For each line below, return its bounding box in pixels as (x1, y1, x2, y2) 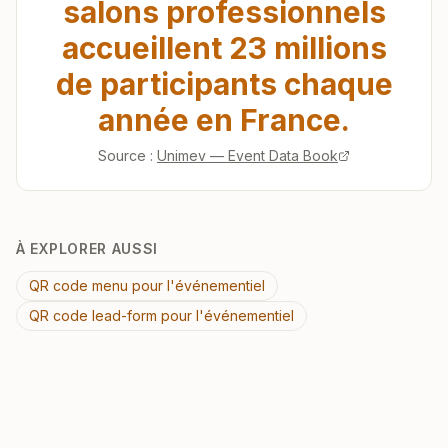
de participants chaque (55, 66, 393, 102)
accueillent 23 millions (61, 30, 387, 66)
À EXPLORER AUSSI (16, 240, 159, 257)
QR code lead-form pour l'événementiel (29, 307, 294, 324)
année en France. (98, 102, 350, 138)
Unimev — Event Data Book (157, 147, 338, 164)
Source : (98, 147, 153, 164)
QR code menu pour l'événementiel (29, 277, 265, 294)
